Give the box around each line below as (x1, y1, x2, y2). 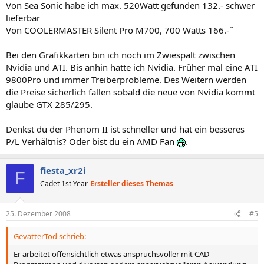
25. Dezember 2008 (6, 209, 71, 219)
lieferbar (6, 11, 40, 24)
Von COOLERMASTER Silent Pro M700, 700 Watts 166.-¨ (6, 24, 235, 36)
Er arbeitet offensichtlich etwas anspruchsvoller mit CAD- (14, 249, 212, 259)
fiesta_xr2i (40, 164, 86, 176)
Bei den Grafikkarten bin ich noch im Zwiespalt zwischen (6, 48, 235, 61)
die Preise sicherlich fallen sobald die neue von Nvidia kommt (6, 85, 255, 98)
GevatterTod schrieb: (14, 231, 86, 242)
